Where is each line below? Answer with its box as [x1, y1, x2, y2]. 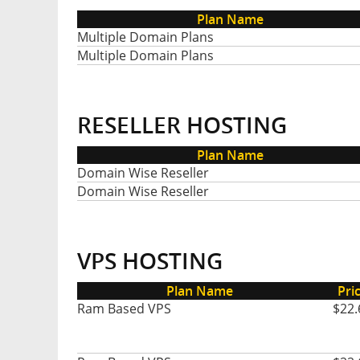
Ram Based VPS [77, 300, 171, 318]
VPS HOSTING [77, 246, 223, 276]
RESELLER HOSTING [77, 110, 287, 141]
